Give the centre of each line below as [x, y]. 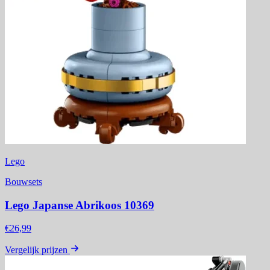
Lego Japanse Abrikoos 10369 [80, 205]
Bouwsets [24, 182]
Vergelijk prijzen [36, 250]
